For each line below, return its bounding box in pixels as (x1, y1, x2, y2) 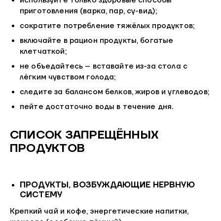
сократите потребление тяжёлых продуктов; (20, 21, 194, 31)
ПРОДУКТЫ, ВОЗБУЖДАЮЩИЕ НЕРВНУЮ (20, 180, 195, 190)
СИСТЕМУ (20, 189, 63, 200)
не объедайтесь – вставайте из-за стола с (20, 62, 187, 72)
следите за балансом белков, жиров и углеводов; (20, 87, 209, 97)
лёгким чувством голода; (20, 73, 116, 82)
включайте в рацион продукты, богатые (20, 36, 174, 46)
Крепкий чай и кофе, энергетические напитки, (10, 207, 189, 217)
